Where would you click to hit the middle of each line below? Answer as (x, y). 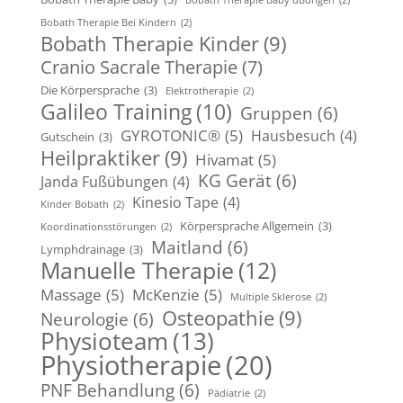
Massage (71, 294)
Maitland (187, 247)
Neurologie (84, 319)
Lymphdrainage (82, 249)
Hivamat (224, 159)
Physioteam (104, 341)
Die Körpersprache (90, 90)
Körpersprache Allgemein (246, 226)
